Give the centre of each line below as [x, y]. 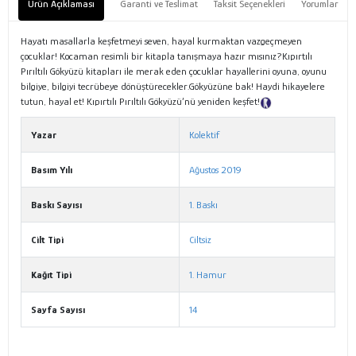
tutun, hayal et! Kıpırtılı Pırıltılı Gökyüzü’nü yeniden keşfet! [140, 102]
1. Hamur [208, 275]
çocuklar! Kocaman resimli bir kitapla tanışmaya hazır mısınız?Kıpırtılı [166, 56]
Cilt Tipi [47, 240]
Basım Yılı [52, 170]
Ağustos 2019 [215, 170]
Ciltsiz [200, 240]
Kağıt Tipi [51, 275]
